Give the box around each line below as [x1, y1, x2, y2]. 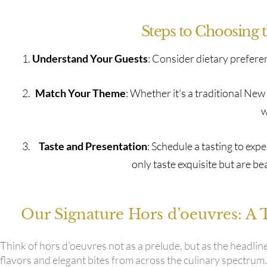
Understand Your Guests [32, 51, 148, 65]
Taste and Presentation [38, 139, 147, 153]
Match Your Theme [35, 86, 126, 100]
